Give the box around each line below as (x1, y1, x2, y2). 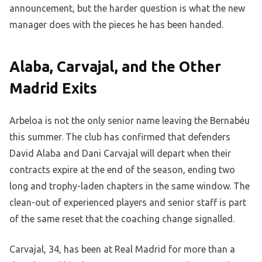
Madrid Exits (9, 80, 97, 97)
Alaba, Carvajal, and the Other (9, 58, 221, 75)
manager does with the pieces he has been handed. (9, 19, 223, 30)
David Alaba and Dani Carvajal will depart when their (9, 148, 231, 159)
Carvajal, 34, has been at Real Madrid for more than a (9, 244, 235, 255)
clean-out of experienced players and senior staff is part (9, 197, 246, 208)
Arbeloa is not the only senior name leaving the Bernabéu (9, 115, 250, 126)
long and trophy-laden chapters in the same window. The (9, 181, 250, 192)
